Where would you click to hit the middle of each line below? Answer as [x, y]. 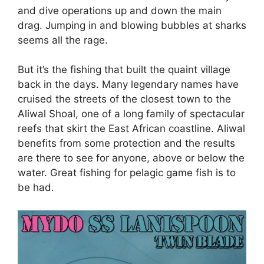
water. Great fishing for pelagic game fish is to [127, 173]
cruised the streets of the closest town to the [124, 99]
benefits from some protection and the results [126, 143]
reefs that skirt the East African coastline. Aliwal [131, 129]
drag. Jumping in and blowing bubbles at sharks [132, 25]
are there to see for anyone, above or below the [131, 158]
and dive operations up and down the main [120, 10]
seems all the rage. [63, 40]
